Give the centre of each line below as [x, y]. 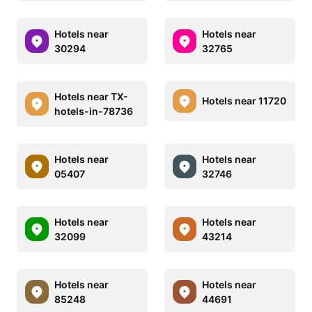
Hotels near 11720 [244, 101]
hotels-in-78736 [94, 111]
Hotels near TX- [91, 96]
